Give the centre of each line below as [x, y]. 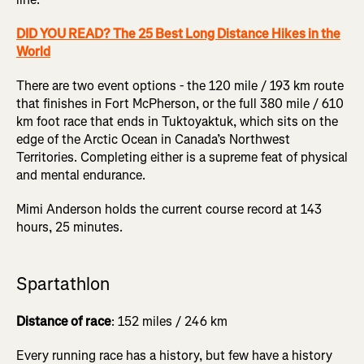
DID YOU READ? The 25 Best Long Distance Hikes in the [178, 34]
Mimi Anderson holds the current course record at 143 [169, 210]
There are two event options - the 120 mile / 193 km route [180, 86]
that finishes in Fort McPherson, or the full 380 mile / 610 [180, 104]
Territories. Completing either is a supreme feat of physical [182, 158]
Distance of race [64, 322]
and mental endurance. [81, 175]
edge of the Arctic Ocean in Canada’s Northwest [153, 140]
